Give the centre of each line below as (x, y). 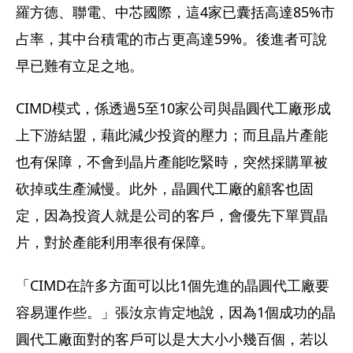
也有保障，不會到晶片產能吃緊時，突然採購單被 (172, 162)
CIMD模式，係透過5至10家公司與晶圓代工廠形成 (173, 108)
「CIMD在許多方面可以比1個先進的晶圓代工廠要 (173, 285)
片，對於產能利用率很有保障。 (115, 242)
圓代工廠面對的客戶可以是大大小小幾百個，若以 (172, 338)
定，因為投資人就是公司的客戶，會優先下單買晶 (172, 216)
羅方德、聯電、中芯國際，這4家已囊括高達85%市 (175, 12)
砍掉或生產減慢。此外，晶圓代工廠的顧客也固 (165, 189)
